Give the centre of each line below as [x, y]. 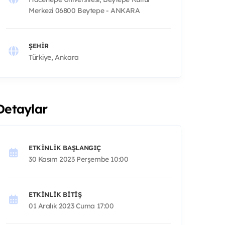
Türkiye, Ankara [54, 57]
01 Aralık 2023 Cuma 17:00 [71, 206]
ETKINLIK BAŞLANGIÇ [65, 147]
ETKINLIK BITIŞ [55, 194]
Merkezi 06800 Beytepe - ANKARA [84, 10]
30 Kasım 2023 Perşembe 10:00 [79, 159]
